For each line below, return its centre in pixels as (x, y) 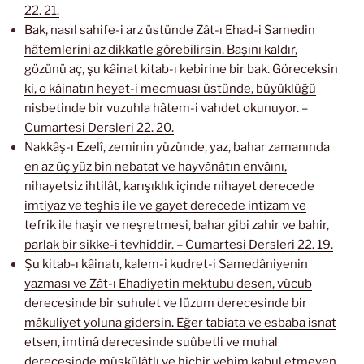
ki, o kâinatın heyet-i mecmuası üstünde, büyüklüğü (170, 89)
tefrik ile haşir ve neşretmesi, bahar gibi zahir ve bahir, (177, 225)
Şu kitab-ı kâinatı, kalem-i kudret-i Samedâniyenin (166, 264)
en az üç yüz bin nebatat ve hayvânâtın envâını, (156, 167)
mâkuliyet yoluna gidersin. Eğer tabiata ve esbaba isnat (180, 323)
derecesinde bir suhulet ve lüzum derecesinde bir (166, 303)
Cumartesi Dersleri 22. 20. (99, 128)
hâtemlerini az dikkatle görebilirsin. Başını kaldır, (161, 50)
